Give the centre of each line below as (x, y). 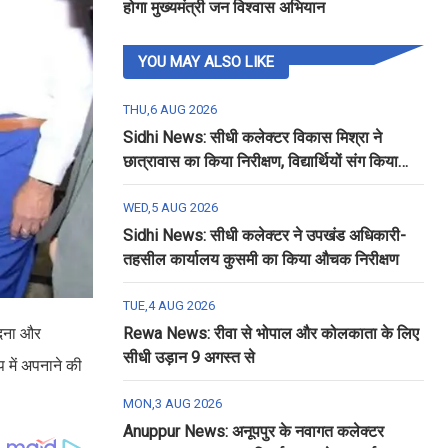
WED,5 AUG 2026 (170, 207)
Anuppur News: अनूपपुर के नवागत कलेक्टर (253, 431)
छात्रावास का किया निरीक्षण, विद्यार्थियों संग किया (260, 161)
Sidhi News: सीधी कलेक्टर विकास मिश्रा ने (252, 137)
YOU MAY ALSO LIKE (205, 62)
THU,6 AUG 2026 (169, 109)
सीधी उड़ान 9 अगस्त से (188, 357)
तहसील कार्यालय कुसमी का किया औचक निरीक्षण (260, 259)
